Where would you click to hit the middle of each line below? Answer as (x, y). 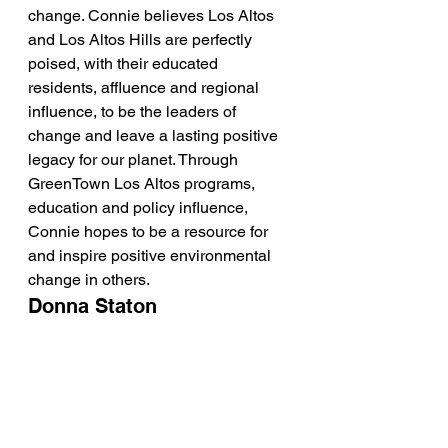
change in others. (93, 279)
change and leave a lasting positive (155, 135)
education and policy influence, (140, 207)
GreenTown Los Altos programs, (143, 183)
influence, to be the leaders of (134, 111)
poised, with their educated (125, 63)
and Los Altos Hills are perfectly (142, 39)
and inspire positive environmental (151, 255)
